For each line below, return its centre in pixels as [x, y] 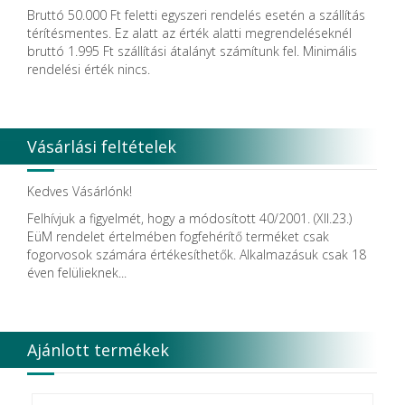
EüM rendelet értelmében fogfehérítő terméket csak [178, 236]
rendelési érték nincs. [89, 69]
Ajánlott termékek [98, 349]
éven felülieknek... [77, 272]
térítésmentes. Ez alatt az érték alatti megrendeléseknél [189, 33]
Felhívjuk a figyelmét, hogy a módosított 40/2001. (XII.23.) [189, 218]
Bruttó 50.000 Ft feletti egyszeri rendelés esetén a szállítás [196, 14]
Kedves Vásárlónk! [80, 191]
